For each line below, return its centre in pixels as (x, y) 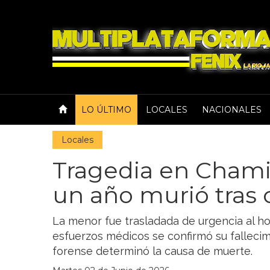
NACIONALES (232, 110)
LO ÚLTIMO (106, 110)
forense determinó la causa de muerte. (152, 251)
